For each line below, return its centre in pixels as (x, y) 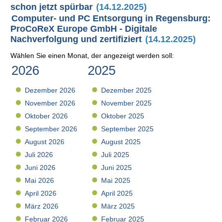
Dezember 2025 (127, 90)
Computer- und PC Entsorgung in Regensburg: (111, 18)
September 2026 (51, 129)
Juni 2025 (117, 168)
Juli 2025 (115, 155)
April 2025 (117, 194)
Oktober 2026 (47, 116)
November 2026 (50, 103)
